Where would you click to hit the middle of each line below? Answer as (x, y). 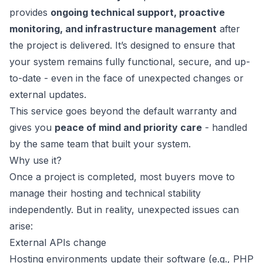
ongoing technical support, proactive (138, 12)
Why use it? (36, 160)
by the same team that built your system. (100, 144)
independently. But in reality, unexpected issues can (124, 210)
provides (30, 12)
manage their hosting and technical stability (105, 193)
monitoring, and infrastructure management (113, 29)
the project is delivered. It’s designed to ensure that (122, 45)
